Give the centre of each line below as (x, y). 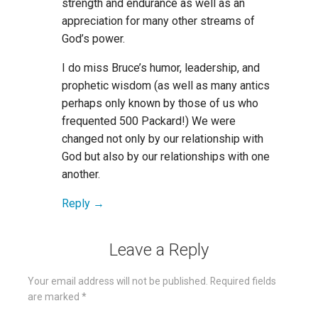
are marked (55, 297)
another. (81, 175)
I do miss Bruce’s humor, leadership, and (161, 68)
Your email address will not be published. (118, 281)
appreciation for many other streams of (158, 21)
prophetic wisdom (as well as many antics (166, 86)
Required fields (243, 281)
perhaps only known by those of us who (160, 104)
